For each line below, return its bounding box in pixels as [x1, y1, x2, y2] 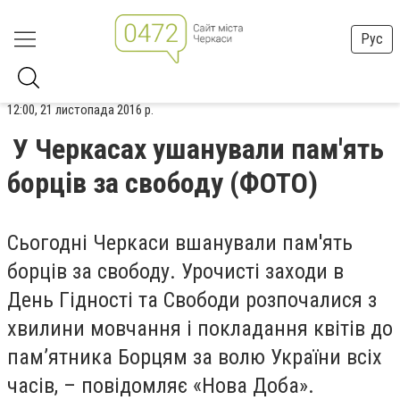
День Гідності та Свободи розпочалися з [7, 287, 377, 312]
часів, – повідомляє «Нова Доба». [7, 373, 314, 398]
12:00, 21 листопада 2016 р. [7, 102, 154, 118]
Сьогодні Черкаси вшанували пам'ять [7, 230, 353, 255]
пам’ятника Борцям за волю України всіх [7, 345, 382, 370]
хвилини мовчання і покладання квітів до [7, 316, 393, 341]
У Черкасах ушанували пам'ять [12, 132, 384, 166]
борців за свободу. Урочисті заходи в [7, 259, 344, 284]
